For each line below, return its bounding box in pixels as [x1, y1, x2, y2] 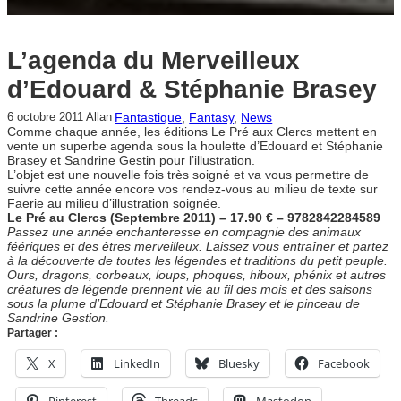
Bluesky [218, 355, 260, 372]
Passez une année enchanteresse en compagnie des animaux [7, 225, 361, 240]
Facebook [318, 355, 370, 372]
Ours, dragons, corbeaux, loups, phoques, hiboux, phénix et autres [7, 268, 386, 283]
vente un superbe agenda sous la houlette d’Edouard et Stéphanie [7, 139, 383, 154]
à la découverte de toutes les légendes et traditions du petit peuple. [7, 253, 388, 269]
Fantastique [115, 110, 183, 125]
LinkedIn [114, 355, 160, 372]
